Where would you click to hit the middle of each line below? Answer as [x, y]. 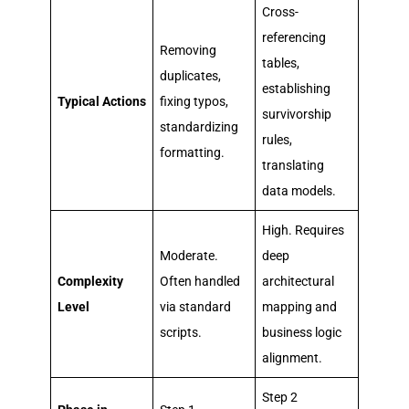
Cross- [280, 11]
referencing [294, 37]
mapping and [299, 306]
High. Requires [303, 230]
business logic [302, 332]
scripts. [181, 332]
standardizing [199, 126]
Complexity [90, 281]
